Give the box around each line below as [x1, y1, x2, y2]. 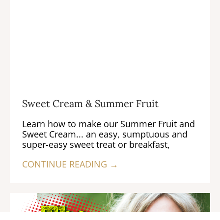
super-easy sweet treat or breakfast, [22, 138, 170, 151]
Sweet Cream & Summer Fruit [22, 97, 159, 110]
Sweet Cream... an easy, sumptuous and [22, 128, 188, 140]
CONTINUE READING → [22, 158, 118, 170]
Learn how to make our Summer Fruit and [22, 118, 195, 130]
